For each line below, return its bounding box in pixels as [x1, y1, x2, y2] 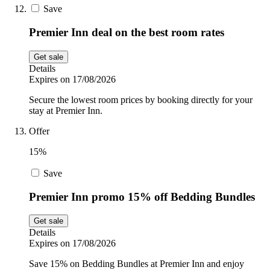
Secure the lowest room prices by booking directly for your [29, 94, 253, 105]
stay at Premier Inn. [29, 105, 102, 116]
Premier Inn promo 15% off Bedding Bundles [29, 190, 255, 203]
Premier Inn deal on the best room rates [29, 26, 224, 39]
